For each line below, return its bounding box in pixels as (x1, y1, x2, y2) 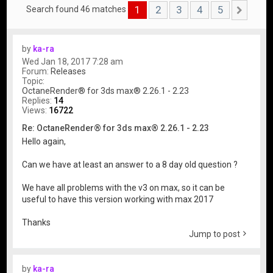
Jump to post (188, 229, 240, 239)
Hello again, (22, 136, 66, 146)
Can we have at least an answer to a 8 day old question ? (22, 159, 238, 169)
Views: (22, 105, 49, 115)
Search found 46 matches (26, 4, 128, 14)
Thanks (22, 217, 51, 227)
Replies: (22, 95, 54, 105)
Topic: (22, 76, 45, 86)
